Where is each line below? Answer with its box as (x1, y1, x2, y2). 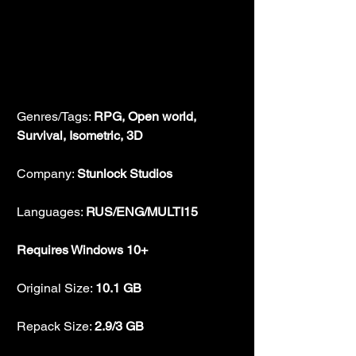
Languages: (17, 203, 86, 219)
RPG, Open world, (94, 108, 199, 124)
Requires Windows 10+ (17, 242, 148, 257)
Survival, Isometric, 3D (17, 127, 143, 143)
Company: (17, 165, 77, 181)
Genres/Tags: (17, 108, 94, 124)
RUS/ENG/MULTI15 (86, 203, 198, 219)
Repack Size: (17, 318, 95, 334)
